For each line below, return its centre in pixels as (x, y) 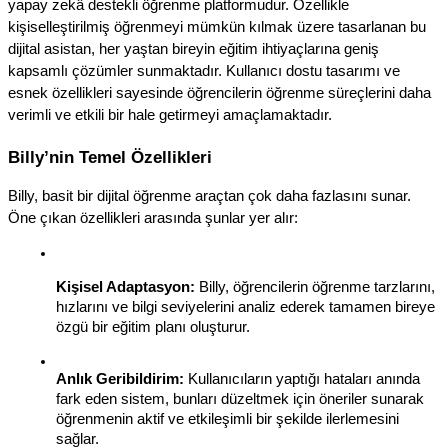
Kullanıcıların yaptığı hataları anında (302, 379)
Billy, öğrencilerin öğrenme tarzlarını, (315, 287)
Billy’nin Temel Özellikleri (110, 157)
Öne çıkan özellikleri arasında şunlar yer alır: (153, 218)
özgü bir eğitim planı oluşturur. (153, 327)
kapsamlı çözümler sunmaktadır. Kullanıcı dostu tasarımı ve (204, 70)
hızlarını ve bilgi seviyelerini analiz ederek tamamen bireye (245, 307)
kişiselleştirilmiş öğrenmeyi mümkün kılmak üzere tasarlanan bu (217, 26)
